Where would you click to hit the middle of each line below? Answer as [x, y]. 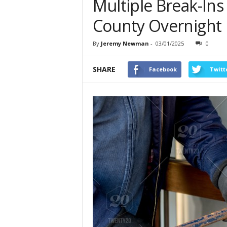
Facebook [163, 69]
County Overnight [157, 26]
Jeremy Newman [125, 44]
